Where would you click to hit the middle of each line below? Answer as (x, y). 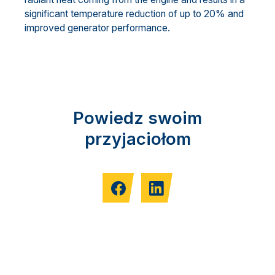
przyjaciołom (137, 138)
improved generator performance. (97, 28)
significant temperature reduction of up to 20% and (134, 14)
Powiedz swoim (137, 118)
